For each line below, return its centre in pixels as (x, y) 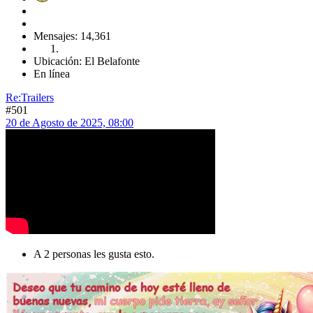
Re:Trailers (30, 98)
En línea (52, 74)
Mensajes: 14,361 (72, 36)
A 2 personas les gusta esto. (94, 254)
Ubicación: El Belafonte (87, 61)
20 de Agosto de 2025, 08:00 (70, 123)
